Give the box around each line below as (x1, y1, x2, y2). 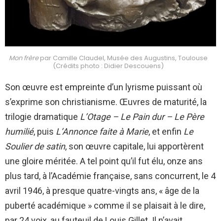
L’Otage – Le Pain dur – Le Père (80, 111, 204, 122)
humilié (5, 126, 34, 137)
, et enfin (148, 126, 184, 137)
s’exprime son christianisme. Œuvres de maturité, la (5, 96, 207, 107)
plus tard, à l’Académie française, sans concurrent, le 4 (5, 170, 216, 181)
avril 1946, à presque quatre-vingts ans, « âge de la (5, 185, 199, 196)
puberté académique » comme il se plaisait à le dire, (5, 200, 205, 211)
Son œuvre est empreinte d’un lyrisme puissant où (5, 81, 202, 92)
